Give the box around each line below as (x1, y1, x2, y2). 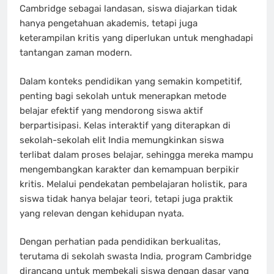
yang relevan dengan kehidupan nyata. (20, 207, 184, 219)
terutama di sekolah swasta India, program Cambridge (20, 251, 251, 262)
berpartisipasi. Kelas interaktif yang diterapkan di (20, 119, 231, 131)
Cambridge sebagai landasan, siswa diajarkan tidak (20, 3, 237, 14)
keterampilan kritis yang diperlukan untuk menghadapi (20, 32, 253, 43)
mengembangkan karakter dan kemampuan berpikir (20, 163, 239, 175)
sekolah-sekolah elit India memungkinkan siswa (20, 134, 224, 146)
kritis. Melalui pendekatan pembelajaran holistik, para (20, 178, 247, 190)
